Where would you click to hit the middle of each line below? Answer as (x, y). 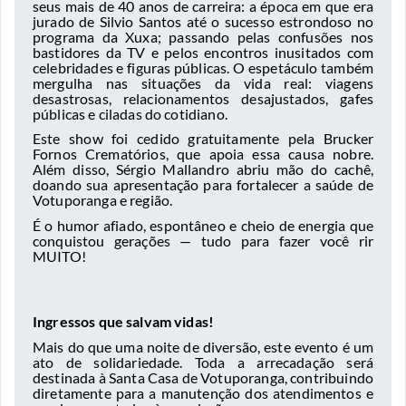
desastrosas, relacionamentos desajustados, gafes (203, 98)
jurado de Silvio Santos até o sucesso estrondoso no (203, 21)
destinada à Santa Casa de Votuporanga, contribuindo (203, 377)
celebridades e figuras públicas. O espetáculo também (203, 67)
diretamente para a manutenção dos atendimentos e (203, 392)
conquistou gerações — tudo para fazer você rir (203, 240)
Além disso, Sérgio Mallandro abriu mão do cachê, (203, 169)
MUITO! (59, 256)
